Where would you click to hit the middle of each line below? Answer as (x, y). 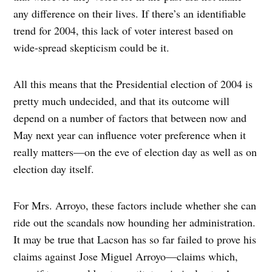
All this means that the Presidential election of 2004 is (133, 84)
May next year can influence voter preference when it (130, 135)
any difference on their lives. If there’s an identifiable (130, 14)
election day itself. (54, 169)
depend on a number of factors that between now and (130, 118)
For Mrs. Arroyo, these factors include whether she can (135, 206)
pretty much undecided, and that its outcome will (122, 101)
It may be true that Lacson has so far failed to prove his (135, 240)
